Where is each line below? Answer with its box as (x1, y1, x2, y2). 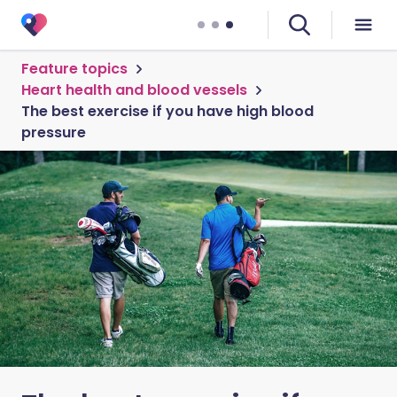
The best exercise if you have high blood (21, 101, 314, 121)
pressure (21, 122, 86, 143)
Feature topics (21, 58, 128, 79)
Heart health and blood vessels (21, 80, 247, 100)
